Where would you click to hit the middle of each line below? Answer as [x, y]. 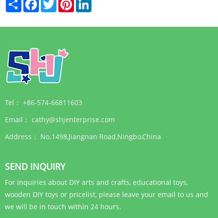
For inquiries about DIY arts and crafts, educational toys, [96, 182]
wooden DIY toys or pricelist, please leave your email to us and [107, 195]
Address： [22, 137]
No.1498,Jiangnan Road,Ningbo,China [102, 137]
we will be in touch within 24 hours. [63, 207]
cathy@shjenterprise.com [73, 120]
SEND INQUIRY [35, 167]
